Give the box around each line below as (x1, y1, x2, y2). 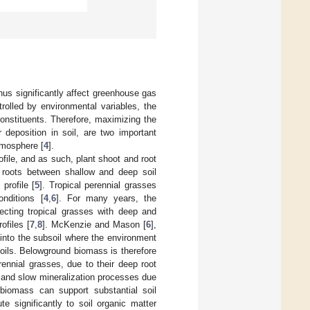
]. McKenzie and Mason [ (42, 219, 147, 230)
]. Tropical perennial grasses (39, 179, 157, 190)
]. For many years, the (55, 192, 157, 203)
